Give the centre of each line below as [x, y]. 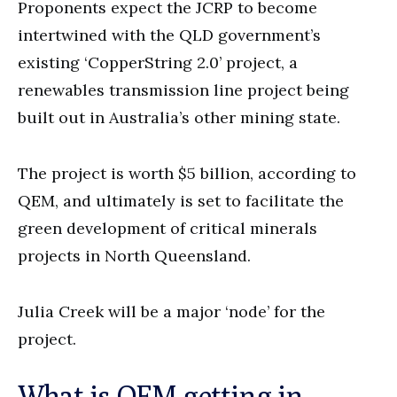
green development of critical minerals [167, 228]
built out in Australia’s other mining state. [179, 117]
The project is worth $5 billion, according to [187, 173]
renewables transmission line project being [183, 90]
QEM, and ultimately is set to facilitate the [181, 200]
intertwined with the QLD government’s [169, 35]
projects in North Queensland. [134, 255]
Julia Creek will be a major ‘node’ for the [171, 311]
